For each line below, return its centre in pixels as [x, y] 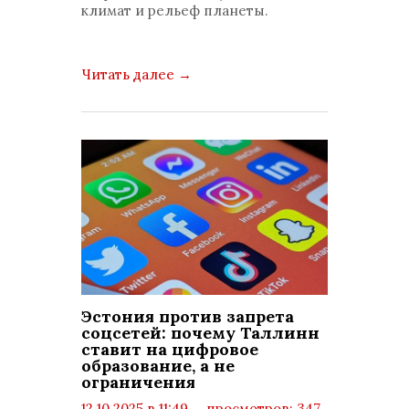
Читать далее [130, 74]
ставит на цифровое [170, 349]
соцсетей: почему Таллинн [200, 333]
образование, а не [158, 366]
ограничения [138, 382]
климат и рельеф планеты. [175, 10]
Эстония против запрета [188, 316]
